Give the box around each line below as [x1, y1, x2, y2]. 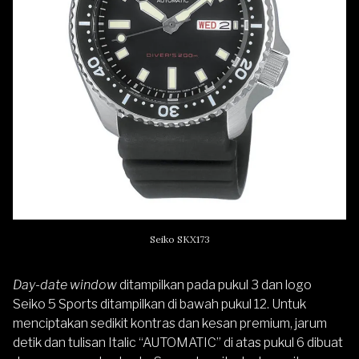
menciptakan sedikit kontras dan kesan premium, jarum [13, 315, 327, 331]
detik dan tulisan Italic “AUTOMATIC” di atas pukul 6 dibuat [13, 334, 343, 350]
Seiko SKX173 [149, 232, 210, 245]
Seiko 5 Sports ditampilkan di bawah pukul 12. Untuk [13, 296, 306, 312]
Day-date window [13, 276, 119, 292]
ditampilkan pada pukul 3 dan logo [119, 276, 312, 292]
